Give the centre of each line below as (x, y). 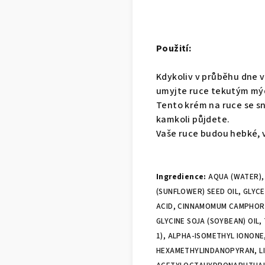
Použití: (174, 49)
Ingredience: (182, 177)
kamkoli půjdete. (193, 120)
